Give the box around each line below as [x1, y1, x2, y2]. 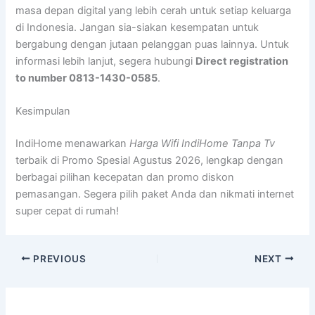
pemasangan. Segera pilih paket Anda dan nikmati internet [15, 187, 295, 200]
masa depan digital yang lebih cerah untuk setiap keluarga [15, 4, 292, 17]
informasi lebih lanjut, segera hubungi [15, 54, 196, 67]
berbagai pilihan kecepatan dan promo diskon [15, 170, 235, 184]
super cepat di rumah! [15, 204, 120, 217]
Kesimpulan [15, 105, 71, 118]
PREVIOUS [30, 252, 86, 264]
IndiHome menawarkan [15, 136, 130, 150]
